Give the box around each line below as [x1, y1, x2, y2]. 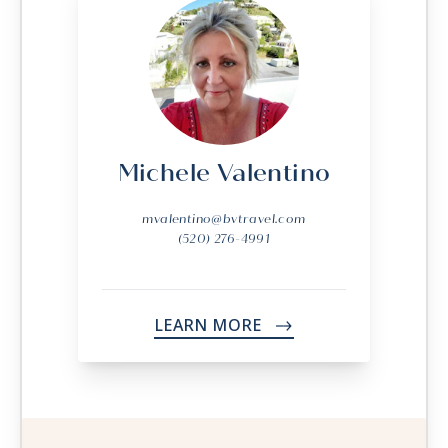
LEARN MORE [153, 314, 267, 338]
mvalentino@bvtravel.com [142, 212, 306, 227]
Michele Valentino [117, 158, 331, 189]
